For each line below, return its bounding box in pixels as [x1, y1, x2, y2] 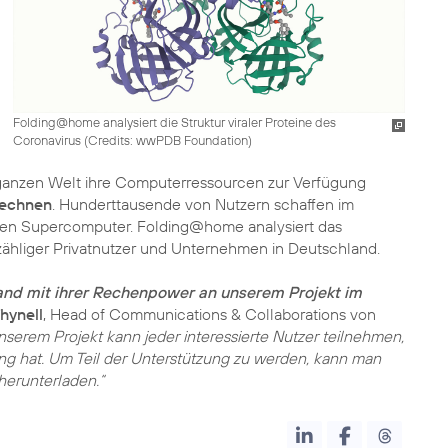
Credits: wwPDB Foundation [87, 131, 248, 148]
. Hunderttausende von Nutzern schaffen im [52, 194, 354, 214]
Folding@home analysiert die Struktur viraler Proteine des [12, 113, 336, 130]
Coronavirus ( [12, 131, 88, 148]
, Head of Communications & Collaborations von [43, 304, 376, 324]
